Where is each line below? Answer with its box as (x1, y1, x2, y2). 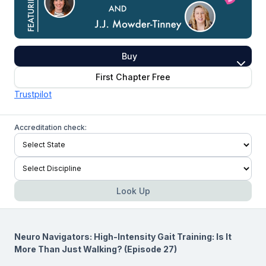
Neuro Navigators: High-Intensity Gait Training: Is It (14, 231, 232, 242)
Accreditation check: (14, 122, 87, 132)
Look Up (116, 185, 150, 196)
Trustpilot (14, 88, 52, 99)
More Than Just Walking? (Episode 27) (14, 243, 177, 254)
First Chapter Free (96, 72, 170, 83)
